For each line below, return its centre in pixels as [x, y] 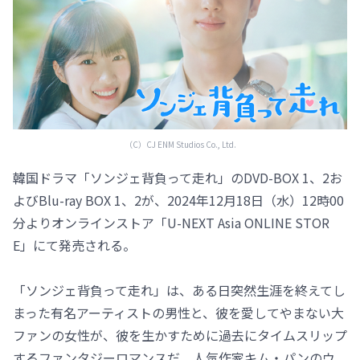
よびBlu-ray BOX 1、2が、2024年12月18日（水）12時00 [178, 200]
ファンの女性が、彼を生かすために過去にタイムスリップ [180, 335]
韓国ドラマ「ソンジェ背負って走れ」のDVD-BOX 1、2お [178, 177]
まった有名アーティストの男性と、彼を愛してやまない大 [178, 312]
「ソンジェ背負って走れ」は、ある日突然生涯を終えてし [179, 290]
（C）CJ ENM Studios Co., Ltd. [180, 144]
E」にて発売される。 [74, 245]
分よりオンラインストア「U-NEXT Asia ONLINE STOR [171, 222]
